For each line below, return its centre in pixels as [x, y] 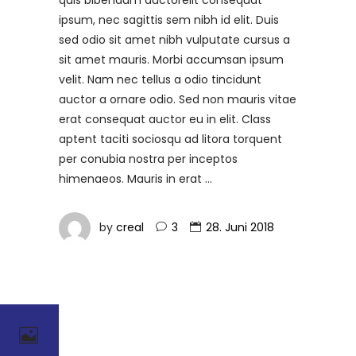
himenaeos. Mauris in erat [132, 178]
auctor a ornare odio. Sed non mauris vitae [178, 99]
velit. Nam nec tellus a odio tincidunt [160, 79]
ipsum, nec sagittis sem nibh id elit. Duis [169, 19]
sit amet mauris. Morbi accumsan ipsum [171, 59]
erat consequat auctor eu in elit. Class [165, 119]
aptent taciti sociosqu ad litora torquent [170, 139]
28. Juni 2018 [240, 227]
